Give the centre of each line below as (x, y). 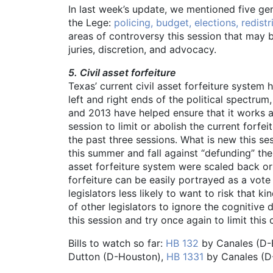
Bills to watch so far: (117, 243)
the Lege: (91, 23)
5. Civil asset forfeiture (122, 73)
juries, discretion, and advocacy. (142, 50)
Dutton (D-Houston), (117, 257)
